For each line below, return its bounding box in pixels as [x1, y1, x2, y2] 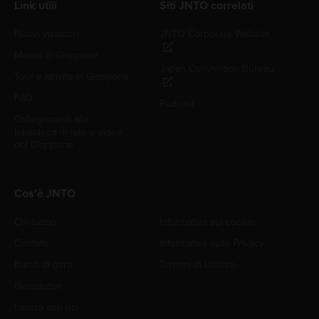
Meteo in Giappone [14, 48, 98, 61]
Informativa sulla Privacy [159, 236, 264, 249]
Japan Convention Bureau [159, 62, 274, 75]
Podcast [159, 97, 194, 110]
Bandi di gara [14, 258, 72, 271]
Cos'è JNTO [14, 186, 75, 201]
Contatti [14, 236, 48, 249]
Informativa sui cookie [159, 215, 255, 228]
